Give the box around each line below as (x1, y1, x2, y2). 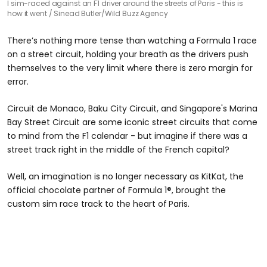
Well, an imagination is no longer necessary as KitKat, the (7, 170, 244, 182)
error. (7, 76, 29, 88)
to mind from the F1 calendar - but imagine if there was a (7, 130, 247, 142)
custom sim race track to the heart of (7, 198, 167, 210)
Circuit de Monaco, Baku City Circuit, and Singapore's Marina (7, 103, 257, 114)
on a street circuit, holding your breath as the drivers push (7, 48, 249, 60)
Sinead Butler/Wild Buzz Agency (54, 8, 168, 18)
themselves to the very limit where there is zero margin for (7, 62, 253, 74)
